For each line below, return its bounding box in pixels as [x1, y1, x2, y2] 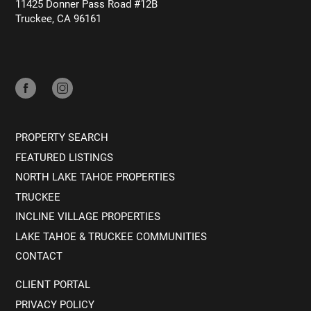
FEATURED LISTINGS [15, 149, 114, 164]
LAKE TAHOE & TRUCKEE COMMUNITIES [15, 228, 208, 243]
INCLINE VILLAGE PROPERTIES [15, 209, 161, 224]
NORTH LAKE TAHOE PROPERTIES [15, 169, 176, 184]
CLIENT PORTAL [15, 277, 91, 292]
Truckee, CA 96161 [15, 11, 102, 26]
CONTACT [15, 249, 63, 263]
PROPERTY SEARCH [15, 130, 109, 144]
